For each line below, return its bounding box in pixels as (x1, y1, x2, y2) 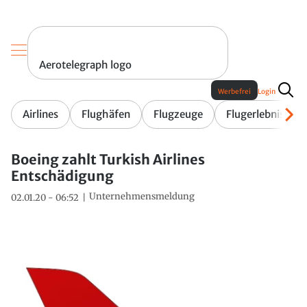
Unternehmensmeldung (89, 191, 195, 203)
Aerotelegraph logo (39, 58, 132, 72)
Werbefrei (218, 87, 251, 97)
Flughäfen (82, 108, 130, 121)
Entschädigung (11, 167, 114, 185)
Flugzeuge (153, 108, 203, 121)
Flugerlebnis (226, 108, 284, 121)
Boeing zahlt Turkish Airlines (11, 151, 205, 169)
